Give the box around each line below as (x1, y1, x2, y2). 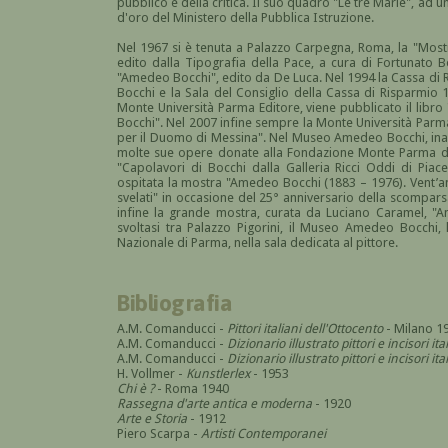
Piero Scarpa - (117, 425, 201, 441)
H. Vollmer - (117, 365, 183, 381)
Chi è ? (117, 380, 154, 396)
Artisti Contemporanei (201, 425, 326, 441)
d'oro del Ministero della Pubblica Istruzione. (117, 9, 374, 25)
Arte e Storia (117, 410, 187, 426)
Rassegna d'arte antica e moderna (117, 395, 312, 411)
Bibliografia (117, 288, 233, 316)
